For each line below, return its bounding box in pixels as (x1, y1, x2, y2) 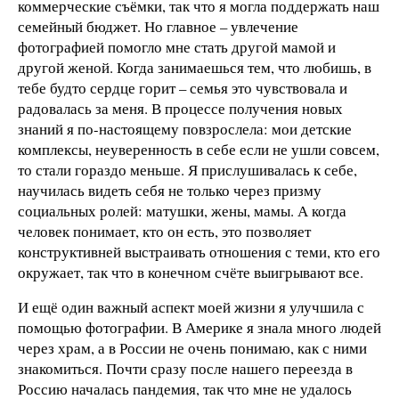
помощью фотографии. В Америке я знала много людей (18, 317, 381, 338)
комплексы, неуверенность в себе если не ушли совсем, (18, 138, 379, 159)
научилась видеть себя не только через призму (18, 179, 322, 200)
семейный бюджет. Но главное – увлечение (18, 15, 298, 37)
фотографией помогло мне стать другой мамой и (18, 36, 336, 57)
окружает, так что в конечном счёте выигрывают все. (18, 261, 363, 282)
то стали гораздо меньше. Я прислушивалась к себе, (18, 159, 357, 180)
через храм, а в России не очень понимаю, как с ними (18, 338, 367, 359)
